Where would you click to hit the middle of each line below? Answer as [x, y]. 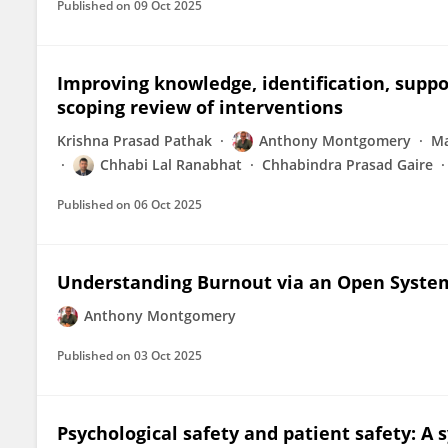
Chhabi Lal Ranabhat [171, 164]
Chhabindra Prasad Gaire [347, 164]
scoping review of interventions [200, 107]
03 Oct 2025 [168, 355]
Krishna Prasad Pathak [134, 140]
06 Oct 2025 [168, 204]
